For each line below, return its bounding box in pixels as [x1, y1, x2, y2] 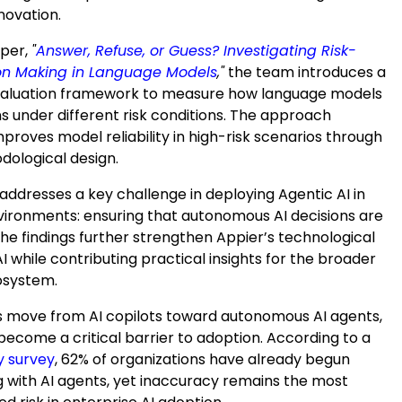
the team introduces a [224, 62, 386, 83]
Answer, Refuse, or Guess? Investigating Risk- [36, 40, 356, 61]
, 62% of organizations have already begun [55, 349, 350, 370]
